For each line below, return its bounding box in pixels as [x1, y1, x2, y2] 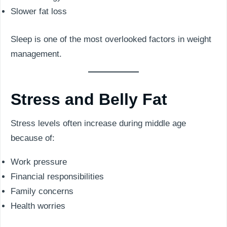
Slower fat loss [11, 7, 67, 16]
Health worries [11, 201, 65, 211]
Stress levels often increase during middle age [11, 118, 186, 128]
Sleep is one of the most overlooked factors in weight [11, 34, 211, 44]
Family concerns [11, 186, 73, 196]
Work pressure [11, 157, 67, 167]
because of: [11, 133, 55, 143]
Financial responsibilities [11, 171, 104, 181]
